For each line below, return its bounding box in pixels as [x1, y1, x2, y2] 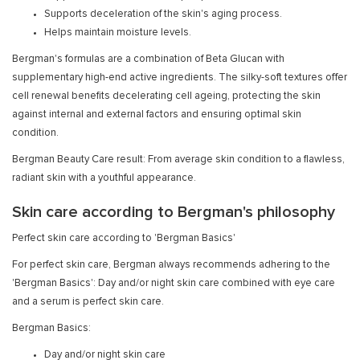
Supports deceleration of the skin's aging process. [44, 9, 282, 19]
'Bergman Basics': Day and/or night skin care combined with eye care [12, 278, 335, 288]
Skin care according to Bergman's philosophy [12, 204, 335, 220]
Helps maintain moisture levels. [44, 27, 191, 38]
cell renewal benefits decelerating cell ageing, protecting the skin [12, 91, 321, 101]
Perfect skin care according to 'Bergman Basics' [12, 233, 235, 243]
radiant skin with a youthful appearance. [12, 173, 196, 183]
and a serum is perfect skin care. [12, 297, 164, 307]
